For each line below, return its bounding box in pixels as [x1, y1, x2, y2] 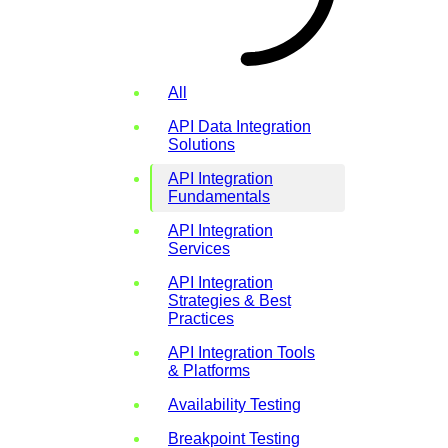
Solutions [168, 135, 235, 153]
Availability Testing [168, 395, 301, 413]
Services [168, 239, 230, 257]
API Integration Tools [168, 343, 315, 361]
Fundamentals [168, 187, 270, 205]
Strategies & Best [168, 291, 291, 309]
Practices [168, 309, 234, 327]
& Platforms [168, 361, 250, 379]
